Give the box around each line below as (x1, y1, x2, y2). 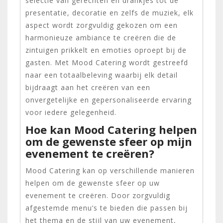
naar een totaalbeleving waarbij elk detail (25, 70, 178, 80)
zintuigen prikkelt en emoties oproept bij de (25, 45, 187, 55)
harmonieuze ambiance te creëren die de (25, 32, 176, 42)
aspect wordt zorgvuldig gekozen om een (25, 20, 178, 30)
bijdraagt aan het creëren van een (25, 82, 150, 92)
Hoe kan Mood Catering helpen (25, 121, 197, 137)
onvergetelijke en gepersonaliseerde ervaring (25, 95, 192, 105)
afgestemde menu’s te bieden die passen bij (25, 203, 188, 213)
